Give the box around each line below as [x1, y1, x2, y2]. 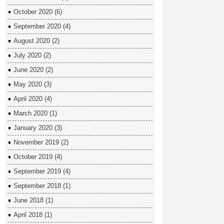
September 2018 [13, 181, 61, 189]
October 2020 [13, 7, 52, 15]
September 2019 [13, 167, 61, 175]
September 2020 [13, 22, 61, 30]
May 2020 [13, 80, 42, 88]
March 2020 [13, 109, 47, 117]
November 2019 [13, 138, 59, 146]
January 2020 [13, 123, 52, 131]
